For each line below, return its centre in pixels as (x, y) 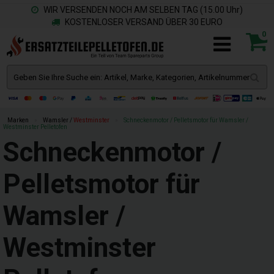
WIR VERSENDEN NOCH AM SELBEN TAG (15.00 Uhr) (142, 10)
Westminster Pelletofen (35, 127)
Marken (18, 120)
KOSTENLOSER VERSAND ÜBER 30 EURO (143, 22)
